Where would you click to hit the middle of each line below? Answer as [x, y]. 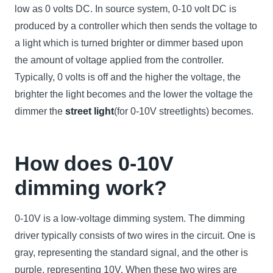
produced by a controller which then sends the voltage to [136, 26]
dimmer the [40, 111]
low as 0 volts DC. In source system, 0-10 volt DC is [126, 9]
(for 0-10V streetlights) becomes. [184, 111]
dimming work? [91, 187]
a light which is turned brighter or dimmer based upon [129, 43]
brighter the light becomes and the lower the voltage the [134, 94]
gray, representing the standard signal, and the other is [131, 252]
